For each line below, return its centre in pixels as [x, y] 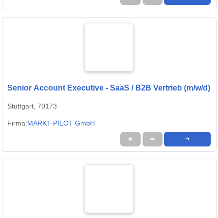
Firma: [17, 123]
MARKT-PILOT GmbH [61, 123]
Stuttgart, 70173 [32, 106]
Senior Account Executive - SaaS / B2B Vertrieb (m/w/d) [109, 88]
